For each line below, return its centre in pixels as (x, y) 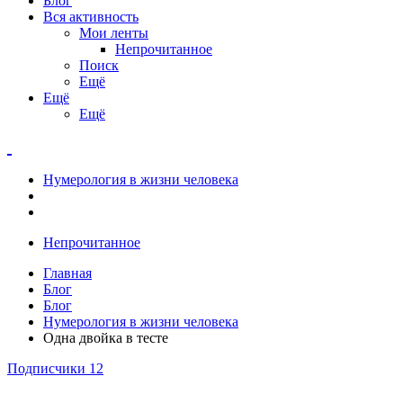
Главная (67, 273)
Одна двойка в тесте (106, 337)
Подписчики (46, 368)
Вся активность (91, 16)
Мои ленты (114, 32)
